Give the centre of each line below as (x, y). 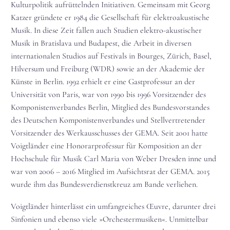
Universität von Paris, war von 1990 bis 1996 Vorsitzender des (108, 94)
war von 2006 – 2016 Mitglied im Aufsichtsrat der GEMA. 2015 (110, 171)
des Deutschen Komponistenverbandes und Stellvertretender (108, 120)
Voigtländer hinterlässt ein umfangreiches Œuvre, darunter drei (113, 206)
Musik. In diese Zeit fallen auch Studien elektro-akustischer (106, 30)
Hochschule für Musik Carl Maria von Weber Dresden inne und (113, 158)
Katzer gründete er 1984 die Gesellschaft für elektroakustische (110, 17)
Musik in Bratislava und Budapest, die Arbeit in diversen (101, 43)
